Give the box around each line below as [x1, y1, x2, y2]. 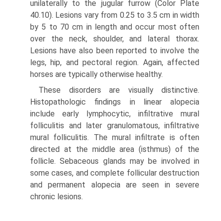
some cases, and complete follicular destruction [30, 168, 199, 178]
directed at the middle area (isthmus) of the [30, 145, 199, 154]
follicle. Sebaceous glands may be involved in [30, 156, 199, 166]
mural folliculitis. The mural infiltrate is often [30, 133, 199, 143]
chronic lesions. [30, 192, 83, 202]
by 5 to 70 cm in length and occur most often [30, 22, 199, 32]
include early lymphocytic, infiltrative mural [30, 109, 199, 119]
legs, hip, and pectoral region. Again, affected [30, 58, 199, 68]
